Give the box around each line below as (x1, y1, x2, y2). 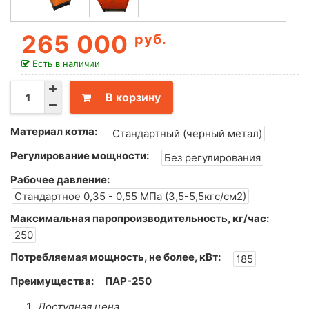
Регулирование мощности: (10, 149, 149, 163)
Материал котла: (10, 125, 97, 139)
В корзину (106, 90, 161, 105)
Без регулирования (164, 151, 261, 165)
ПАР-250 (105, 275, 152, 288)
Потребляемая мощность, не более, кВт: (10, 250, 221, 264)
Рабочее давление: (10, 173, 110, 187)
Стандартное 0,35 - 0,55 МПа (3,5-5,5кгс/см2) (14, 190, 246, 203)
